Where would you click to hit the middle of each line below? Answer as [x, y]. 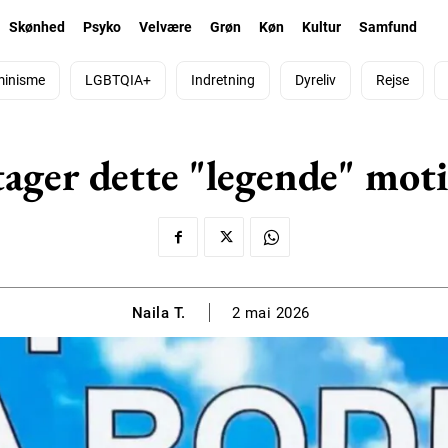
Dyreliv [315, 80]
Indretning [223, 80]
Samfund [387, 27]
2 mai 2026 [270, 313]
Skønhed [36, 27]
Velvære [165, 27]
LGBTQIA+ [118, 80]
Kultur [321, 27]
